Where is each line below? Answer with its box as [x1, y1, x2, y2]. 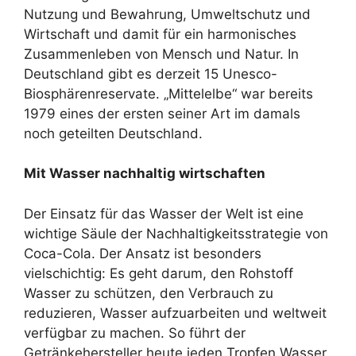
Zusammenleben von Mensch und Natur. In [24, 45, 299, 62]
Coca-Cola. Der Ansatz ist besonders [24, 245, 261, 261]
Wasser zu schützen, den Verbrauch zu [24, 284, 273, 301]
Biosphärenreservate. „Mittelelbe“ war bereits [24, 85, 313, 102]
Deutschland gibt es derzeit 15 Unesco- [24, 65, 277, 82]
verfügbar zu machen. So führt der [24, 324, 246, 341]
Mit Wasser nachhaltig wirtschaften [24, 165, 265, 181]
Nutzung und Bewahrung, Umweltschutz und [24, 6, 311, 22]
